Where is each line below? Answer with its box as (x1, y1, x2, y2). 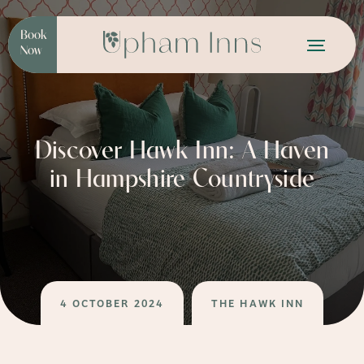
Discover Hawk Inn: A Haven (34, 139, 330, 165)
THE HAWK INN (211, 295, 305, 310)
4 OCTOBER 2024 (59, 295, 165, 310)
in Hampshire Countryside (49, 167, 315, 193)
